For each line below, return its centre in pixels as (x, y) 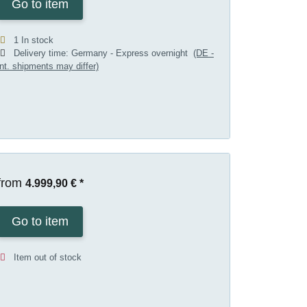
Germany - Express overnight (132, 53)
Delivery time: (42, 53)
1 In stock (33, 40)
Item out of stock (47, 257)
